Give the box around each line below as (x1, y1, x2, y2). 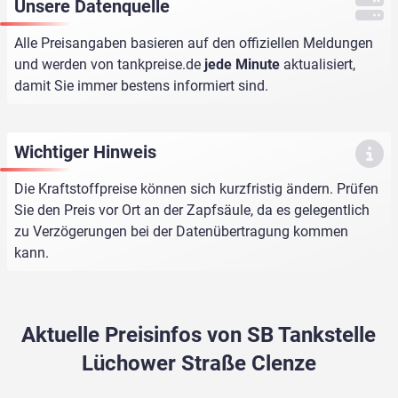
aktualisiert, (280, 56, 355, 74)
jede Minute (204, 56, 280, 74)
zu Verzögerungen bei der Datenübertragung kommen (14, 223, 348, 241)
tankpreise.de (117, 56, 201, 74)
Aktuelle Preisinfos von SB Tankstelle (21, 322, 377, 348)
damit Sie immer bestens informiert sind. (14, 77, 268, 95)
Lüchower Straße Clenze (81, 351, 316, 377)
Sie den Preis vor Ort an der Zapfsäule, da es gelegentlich (14, 202, 370, 219)
